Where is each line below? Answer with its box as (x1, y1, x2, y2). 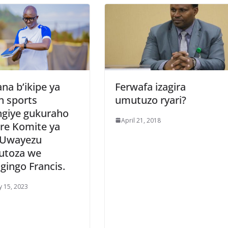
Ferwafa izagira (115, 79, 186, 94)
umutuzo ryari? (115, 93, 186, 107)
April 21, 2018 (121, 116, 161, 125)
